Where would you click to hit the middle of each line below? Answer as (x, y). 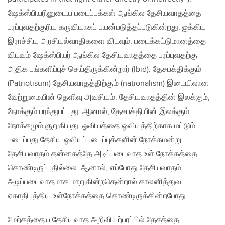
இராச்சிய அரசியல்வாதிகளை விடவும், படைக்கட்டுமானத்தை (107, 42)
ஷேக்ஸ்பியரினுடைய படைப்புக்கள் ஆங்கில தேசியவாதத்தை (104, 14)
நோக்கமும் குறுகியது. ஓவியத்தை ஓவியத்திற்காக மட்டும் (101, 126)
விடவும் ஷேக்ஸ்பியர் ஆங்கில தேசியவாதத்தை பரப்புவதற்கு (102, 56)
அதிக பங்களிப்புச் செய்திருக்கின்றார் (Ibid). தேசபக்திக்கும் (104, 70)
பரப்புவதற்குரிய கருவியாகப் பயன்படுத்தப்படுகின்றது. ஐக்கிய (107, 28)
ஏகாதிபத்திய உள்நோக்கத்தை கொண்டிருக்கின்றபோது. (98, 196)
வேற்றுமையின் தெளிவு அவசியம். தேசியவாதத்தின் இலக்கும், (109, 98)
